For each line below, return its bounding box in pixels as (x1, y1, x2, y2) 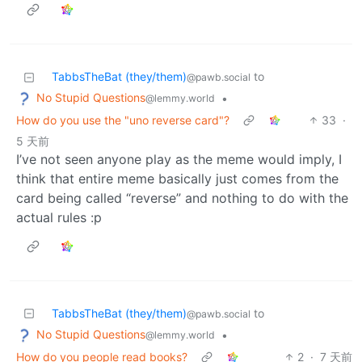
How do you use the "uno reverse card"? (16, 113, 229, 128)
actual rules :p (16, 209, 102, 226)
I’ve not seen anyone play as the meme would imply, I (16, 151, 342, 168)
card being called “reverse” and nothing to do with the (16, 190, 348, 207)
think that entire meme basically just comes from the (16, 170, 339, 187)
